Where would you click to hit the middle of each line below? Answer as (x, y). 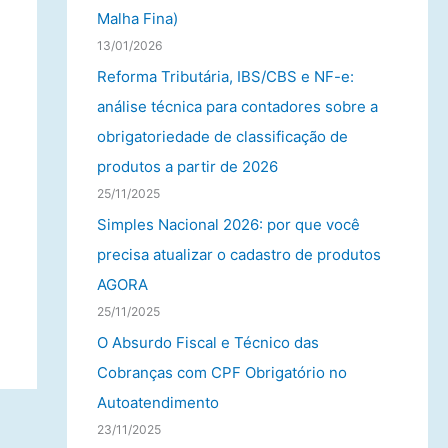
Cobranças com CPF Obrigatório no (221, 372)
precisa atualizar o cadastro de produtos (238, 254)
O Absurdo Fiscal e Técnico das (207, 342)
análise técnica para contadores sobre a (237, 106)
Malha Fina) (137, 19)
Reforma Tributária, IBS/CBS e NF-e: (225, 76)
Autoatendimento (157, 402)
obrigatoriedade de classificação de (222, 136)
